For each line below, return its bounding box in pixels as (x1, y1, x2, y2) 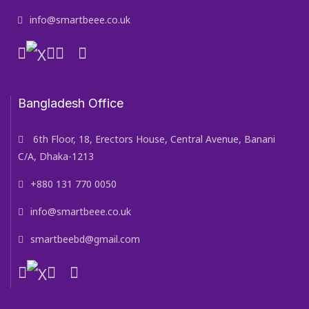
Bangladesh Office (18, 96, 123, 111)
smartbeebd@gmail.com (30, 232, 140, 246)
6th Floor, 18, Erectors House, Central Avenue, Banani (30, 132, 275, 146)
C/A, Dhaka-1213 (18, 150, 94, 163)
